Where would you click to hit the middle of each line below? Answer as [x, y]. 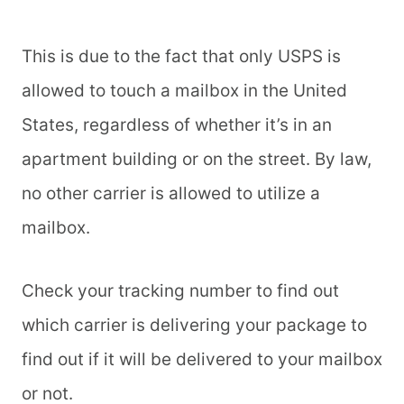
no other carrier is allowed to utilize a [171, 194]
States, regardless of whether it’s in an [177, 125]
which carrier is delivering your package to [194, 326]
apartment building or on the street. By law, [197, 160]
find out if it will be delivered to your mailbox [202, 360]
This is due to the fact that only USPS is [181, 57]
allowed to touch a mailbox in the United [184, 91]
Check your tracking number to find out [180, 291]
